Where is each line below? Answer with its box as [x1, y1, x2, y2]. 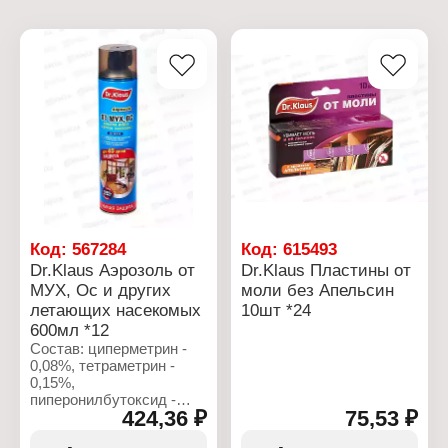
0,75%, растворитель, [29, 408, 178, 426]
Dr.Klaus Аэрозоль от [29, 260, 195, 281]
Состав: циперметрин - [29, 340, 187, 358]
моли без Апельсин [241, 280, 395, 301]
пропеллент [29, 425, 111, 443]
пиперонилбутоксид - [29, 391, 176, 409]
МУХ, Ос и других [29, 280, 171, 301]
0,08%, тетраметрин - [29, 357, 175, 375]
